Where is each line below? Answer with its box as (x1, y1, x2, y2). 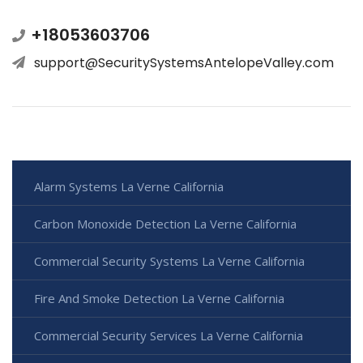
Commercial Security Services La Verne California (34, 327, 303, 344)
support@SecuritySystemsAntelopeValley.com (34, 53, 334, 73)
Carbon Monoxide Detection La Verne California (34, 216, 297, 233)
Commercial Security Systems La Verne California (34, 253, 305, 270)
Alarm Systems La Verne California (34, 178, 224, 195)
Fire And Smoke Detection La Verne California (34, 290, 284, 307)
